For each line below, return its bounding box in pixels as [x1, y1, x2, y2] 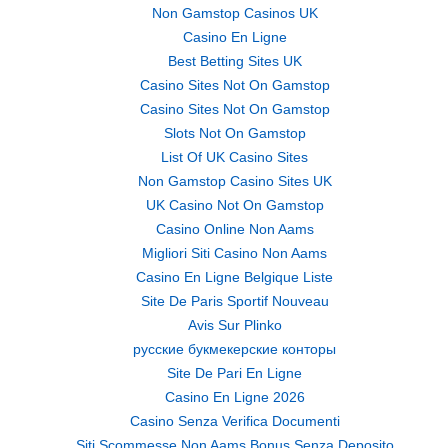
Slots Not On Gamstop [163, 125, 306, 141]
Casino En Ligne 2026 [164, 389, 305, 405]
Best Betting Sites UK [167, 53, 302, 69]
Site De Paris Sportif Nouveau [140, 293, 329, 309]
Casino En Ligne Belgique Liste [136, 269, 333, 285]
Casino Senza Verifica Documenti [129, 413, 340, 429]
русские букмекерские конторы [133, 341, 336, 357]
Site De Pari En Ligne [167, 365, 302, 381]
